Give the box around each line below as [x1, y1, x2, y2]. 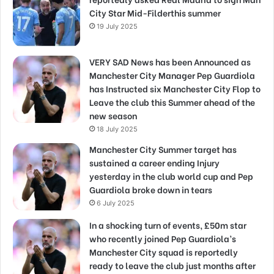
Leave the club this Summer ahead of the [89, 95, 255, 109]
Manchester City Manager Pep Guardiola [89, 68, 255, 82]
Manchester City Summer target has [89, 143, 237, 156]
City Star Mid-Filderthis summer [89, 6, 221, 20]
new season [89, 109, 137, 122]
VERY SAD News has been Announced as [89, 55, 251, 68]
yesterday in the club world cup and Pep [89, 169, 253, 183]
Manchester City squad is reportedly [89, 245, 238, 259]
